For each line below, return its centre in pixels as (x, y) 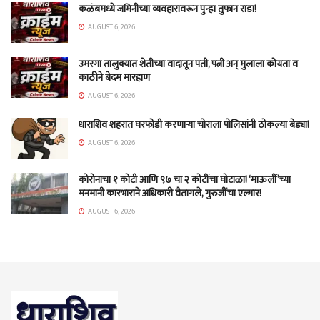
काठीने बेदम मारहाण (114, 77)
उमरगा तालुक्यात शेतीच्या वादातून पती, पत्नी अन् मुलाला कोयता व (188, 64)
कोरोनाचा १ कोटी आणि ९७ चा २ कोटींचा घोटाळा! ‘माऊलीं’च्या (185, 180)
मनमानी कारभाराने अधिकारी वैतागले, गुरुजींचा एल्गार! (170, 194)
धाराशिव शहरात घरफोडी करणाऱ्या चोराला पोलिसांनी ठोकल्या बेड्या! (194, 124)
